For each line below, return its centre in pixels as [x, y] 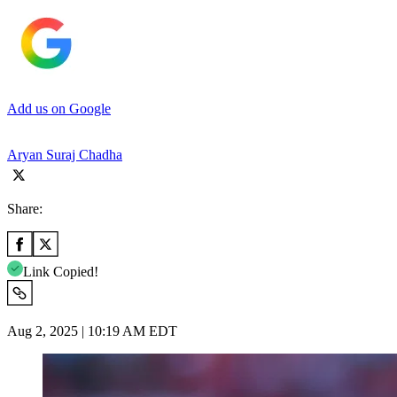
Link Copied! [61, 271]
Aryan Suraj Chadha [65, 154]
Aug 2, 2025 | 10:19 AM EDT [92, 331]
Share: [25, 208]
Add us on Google [59, 108]
